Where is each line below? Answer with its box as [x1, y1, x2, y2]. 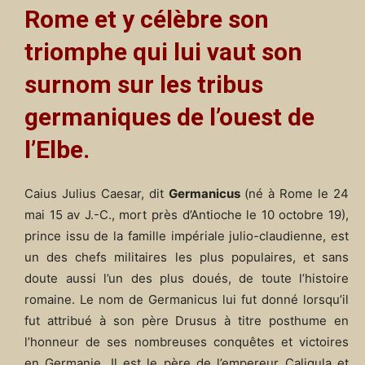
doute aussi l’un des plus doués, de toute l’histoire [24, 270, 349, 286]
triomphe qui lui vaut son [24, 37, 302, 67]
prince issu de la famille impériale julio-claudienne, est [24, 227, 349, 244]
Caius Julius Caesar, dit [24, 185, 169, 201]
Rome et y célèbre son [24, 5, 269, 34]
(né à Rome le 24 [240, 185, 350, 201]
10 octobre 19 [261, 206, 342, 222]
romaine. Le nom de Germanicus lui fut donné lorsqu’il [24, 291, 349, 307]
